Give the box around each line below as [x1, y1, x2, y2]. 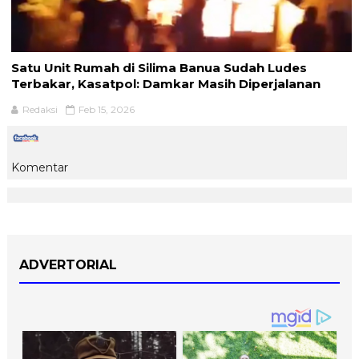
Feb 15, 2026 [78, 103, 135, 115]
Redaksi [22, 103, 58, 115]
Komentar [10, 159, 68, 175]
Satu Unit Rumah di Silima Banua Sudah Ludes [10, 59, 307, 75]
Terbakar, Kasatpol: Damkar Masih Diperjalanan [10, 75, 321, 91]
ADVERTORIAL [18, 256, 117, 272]
